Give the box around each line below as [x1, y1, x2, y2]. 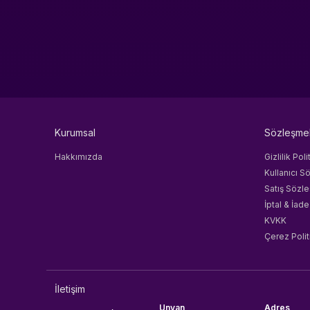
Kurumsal [55, 127, 96, 139]
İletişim [55, 283, 86, 295]
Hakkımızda [55, 152, 103, 163]
